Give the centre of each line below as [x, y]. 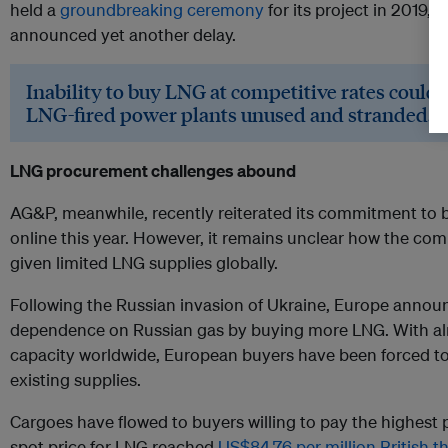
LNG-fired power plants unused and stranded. [229, 114]
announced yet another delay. [123, 35]
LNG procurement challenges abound [153, 171]
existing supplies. [75, 380]
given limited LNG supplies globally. [144, 263]
